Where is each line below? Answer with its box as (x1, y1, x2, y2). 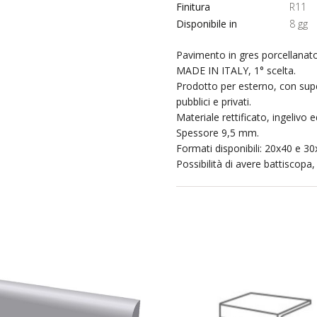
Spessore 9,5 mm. (176, 126, 259, 139)
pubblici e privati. (176, 95, 251, 108)
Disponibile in (176, 17, 237, 30)
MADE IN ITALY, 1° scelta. (176, 64, 296, 77)
